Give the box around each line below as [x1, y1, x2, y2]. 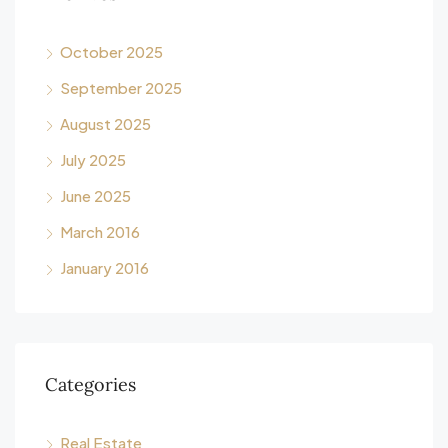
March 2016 [60, 222, 140, 241]
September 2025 [60, 78, 182, 97]
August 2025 [60, 114, 151, 133]
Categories [45, 373, 136, 396]
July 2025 [60, 150, 126, 169]
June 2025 [60, 186, 131, 205]
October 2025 [60, 42, 163, 61]
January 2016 [60, 258, 149, 277]
